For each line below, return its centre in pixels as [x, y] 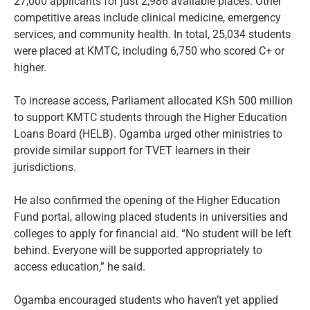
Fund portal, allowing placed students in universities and [151, 217]
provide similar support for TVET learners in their [132, 151]
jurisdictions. [45, 167]
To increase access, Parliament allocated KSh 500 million [153, 101]
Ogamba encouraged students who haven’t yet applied [146, 300]
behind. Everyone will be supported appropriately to [138, 250]
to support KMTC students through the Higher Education [151, 118]
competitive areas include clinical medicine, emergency [147, 18]
